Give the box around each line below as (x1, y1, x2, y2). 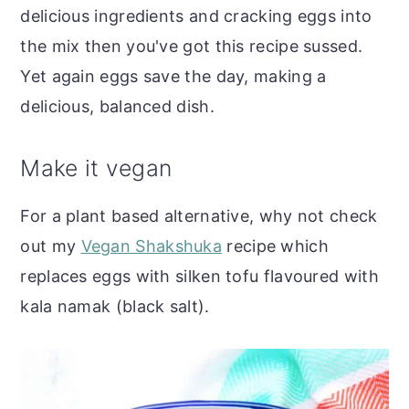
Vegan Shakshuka (80, 236, 223, 257)
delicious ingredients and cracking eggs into (20, 6, 372, 26)
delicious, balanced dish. (20, 97, 215, 117)
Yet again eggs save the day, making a (20, 67, 327, 87)
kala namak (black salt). (20, 297, 210, 317)
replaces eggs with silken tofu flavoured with (20, 267, 379, 287)
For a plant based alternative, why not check (20, 206, 378, 226)
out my (20, 236, 81, 257)
